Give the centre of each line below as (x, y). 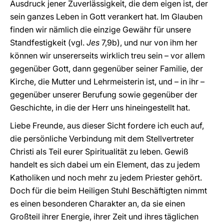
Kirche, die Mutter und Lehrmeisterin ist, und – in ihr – (107, 81)
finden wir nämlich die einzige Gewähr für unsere (100, 29)
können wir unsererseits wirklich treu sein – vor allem (107, 55)
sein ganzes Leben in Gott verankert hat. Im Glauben (106, 16)
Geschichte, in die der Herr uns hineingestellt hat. (100, 107)
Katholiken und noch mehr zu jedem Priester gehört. (106, 177)
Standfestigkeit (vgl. (48, 42)
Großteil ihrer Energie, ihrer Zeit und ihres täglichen (104, 216)
